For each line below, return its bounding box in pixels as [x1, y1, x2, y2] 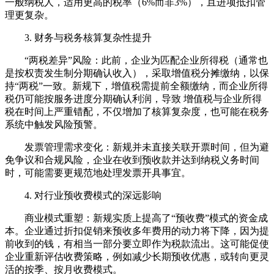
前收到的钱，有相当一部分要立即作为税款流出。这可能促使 [5, 239, 269, 249]
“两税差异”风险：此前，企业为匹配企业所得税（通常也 [5, 55, 268, 65]
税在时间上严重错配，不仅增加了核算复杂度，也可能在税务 [5, 106, 269, 117]
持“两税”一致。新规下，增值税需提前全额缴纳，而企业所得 [5, 81, 268, 91]
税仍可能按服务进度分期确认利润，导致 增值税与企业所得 [5, 94, 262, 104]
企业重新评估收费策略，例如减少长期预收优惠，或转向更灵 [5, 251, 269, 262]
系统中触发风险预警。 [5, 119, 103, 130]
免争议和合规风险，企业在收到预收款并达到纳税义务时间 [5, 155, 259, 165]
